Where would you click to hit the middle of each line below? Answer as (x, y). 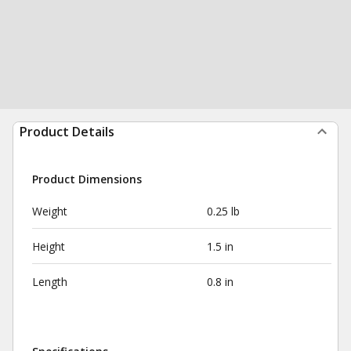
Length (50, 282)
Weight (50, 211)
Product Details (67, 132)
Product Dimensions (87, 179)
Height (49, 246)
